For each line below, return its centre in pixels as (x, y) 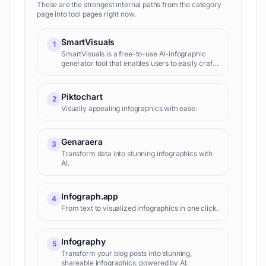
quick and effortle (90, 92)
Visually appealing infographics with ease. (129, 108)
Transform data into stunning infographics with (137, 153)
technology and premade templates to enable (135, 82)
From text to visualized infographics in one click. (140, 208)
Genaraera (82, 142)
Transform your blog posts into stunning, (126, 253)
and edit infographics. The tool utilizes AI (127, 73)
